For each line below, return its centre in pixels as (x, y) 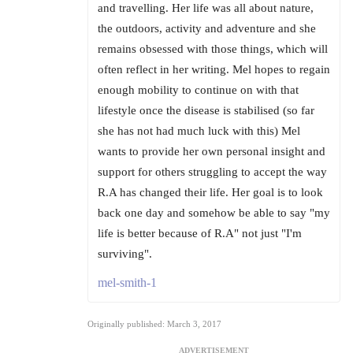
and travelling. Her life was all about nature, (206, 8)
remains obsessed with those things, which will (213, 49)
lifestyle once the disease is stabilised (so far (206, 111)
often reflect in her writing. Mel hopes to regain (214, 70)
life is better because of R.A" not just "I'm (200, 234)
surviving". (125, 254)
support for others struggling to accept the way (212, 172)
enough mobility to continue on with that (198, 90)
